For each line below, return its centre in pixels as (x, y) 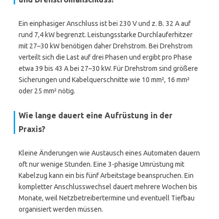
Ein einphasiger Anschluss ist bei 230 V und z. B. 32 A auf (105, 23)
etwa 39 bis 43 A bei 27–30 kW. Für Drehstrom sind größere (108, 68)
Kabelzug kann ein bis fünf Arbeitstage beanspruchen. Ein (106, 175)
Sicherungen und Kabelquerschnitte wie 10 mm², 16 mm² (104, 80)
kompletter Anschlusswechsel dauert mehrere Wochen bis (108, 187)
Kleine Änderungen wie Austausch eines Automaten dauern (109, 153)
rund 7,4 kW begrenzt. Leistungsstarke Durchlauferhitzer (106, 35)
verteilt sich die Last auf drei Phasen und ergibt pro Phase (105, 57)
